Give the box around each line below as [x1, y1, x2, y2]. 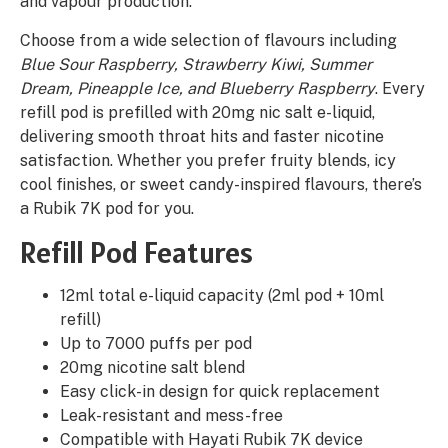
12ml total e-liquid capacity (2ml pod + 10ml [60, 286, 384, 306]
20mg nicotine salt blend [60, 358, 245, 378]
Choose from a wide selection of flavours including [20, 31, 397, 51]
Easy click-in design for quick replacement [60, 382, 380, 402]
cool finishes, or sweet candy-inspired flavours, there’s [20, 175, 422, 195]
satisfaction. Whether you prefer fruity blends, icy [20, 151, 396, 171]
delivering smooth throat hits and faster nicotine [20, 127, 384, 147]
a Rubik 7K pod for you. [20, 199, 194, 219]
